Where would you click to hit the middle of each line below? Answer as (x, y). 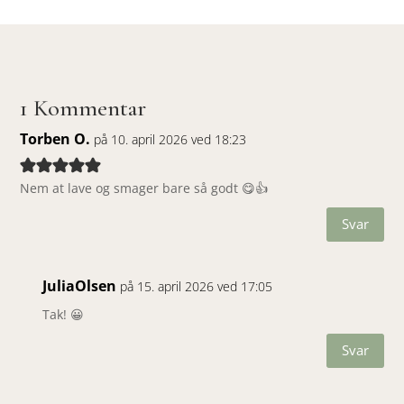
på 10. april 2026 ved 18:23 (170, 139)
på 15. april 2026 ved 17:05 (197, 286)
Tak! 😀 (64, 314)
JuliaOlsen (80, 285)
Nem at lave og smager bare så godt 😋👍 (144, 188)
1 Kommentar (83, 107)
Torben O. (55, 138)
